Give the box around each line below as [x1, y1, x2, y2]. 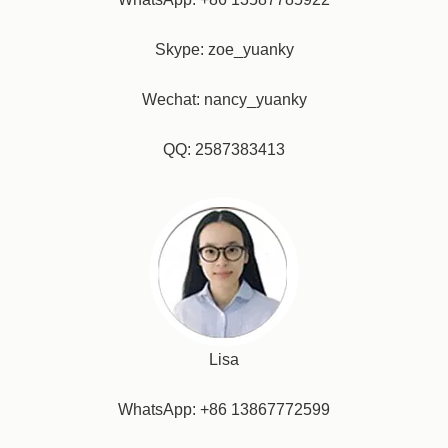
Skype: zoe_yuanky [154, 41, 294, 58]
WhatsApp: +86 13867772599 [118, 401, 330, 418]
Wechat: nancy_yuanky [141, 91, 307, 108]
